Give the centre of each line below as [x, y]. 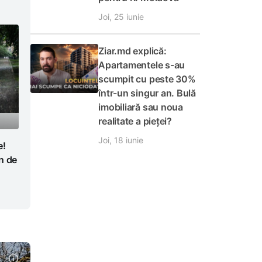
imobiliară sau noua [141, 107]
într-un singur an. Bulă [147, 93]
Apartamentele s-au [142, 65]
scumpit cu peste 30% [147, 79]
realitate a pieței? [135, 121]
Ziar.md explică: [132, 51]
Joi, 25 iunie [121, 17]
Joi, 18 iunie [121, 140]
